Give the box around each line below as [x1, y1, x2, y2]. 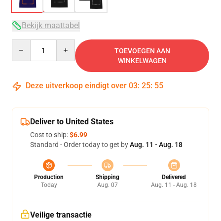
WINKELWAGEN [117, 57, 167, 65]
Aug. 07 [97, 182, 118, 188]
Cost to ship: [30, 131, 70, 139]
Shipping [95, 174, 119, 181]
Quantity [11, 40, 38, 48]
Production [34, 174, 64, 181]
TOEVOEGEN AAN [114, 47, 170, 55]
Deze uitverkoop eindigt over [24, 81, 129, 90]
